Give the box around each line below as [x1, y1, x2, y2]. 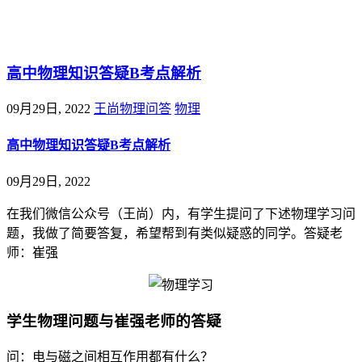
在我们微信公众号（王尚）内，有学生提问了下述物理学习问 [6, 207, 356, 221]
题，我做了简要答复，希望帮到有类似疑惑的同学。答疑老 [6, 226, 343, 241]
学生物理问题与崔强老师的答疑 [6, 312, 221, 330]
